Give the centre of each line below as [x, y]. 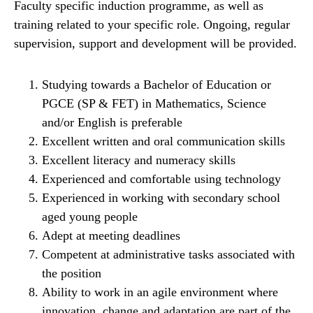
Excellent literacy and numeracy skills [139, 160]
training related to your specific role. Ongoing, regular [152, 25]
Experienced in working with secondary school [161, 198]
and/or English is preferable [112, 123]
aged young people [90, 217]
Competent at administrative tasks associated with [168, 255]
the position [72, 274]
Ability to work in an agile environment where [160, 292]
